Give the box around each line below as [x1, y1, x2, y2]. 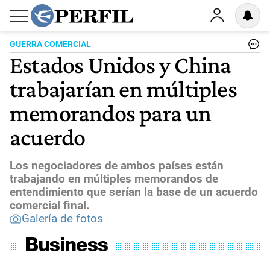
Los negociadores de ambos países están [10, 158, 224, 172]
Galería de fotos [22, 211, 103, 225]
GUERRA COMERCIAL [10, 39, 91, 49]
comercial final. [10, 198, 90, 212]
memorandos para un [10, 99, 212, 127]
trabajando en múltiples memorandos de [10, 171, 218, 186]
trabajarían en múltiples [10, 75, 237, 102]
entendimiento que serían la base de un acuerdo [10, 184, 258, 199]
